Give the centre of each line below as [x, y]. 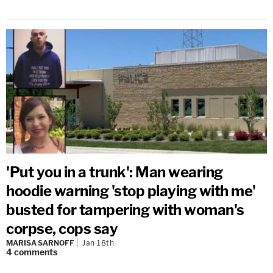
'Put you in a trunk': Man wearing [115, 172]
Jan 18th [98, 243]
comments [36, 252]
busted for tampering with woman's [125, 210]
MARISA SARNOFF [40, 243]
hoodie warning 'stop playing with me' [131, 191]
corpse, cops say [62, 229]
